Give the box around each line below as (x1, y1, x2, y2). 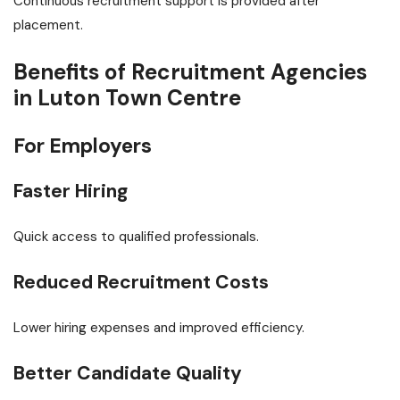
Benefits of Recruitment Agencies (13, 58, 367, 87)
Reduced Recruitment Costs (13, 270, 269, 296)
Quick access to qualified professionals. (13, 228, 259, 246)
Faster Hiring (13, 179, 128, 204)
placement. (13, 16, 83, 35)
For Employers (13, 132, 152, 160)
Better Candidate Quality (13, 361, 242, 387)
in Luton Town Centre (13, 84, 241, 113)
